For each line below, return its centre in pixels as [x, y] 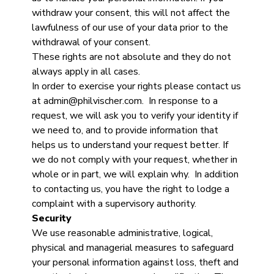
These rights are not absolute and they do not [131, 57]
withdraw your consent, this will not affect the [131, 13]
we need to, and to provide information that [125, 130]
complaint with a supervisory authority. [114, 204]
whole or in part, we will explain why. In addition [135, 174]
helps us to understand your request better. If [130, 145]
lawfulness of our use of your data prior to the [130, 28]
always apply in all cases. [86, 72]
